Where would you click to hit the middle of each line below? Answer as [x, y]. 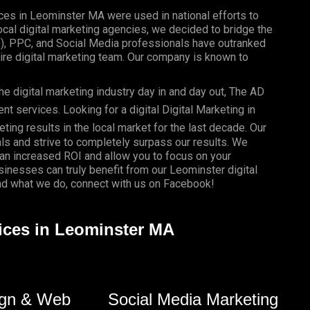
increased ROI [47, 156]
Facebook [187, 183]
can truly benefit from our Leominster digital [150, 170]
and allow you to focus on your [156, 156]
